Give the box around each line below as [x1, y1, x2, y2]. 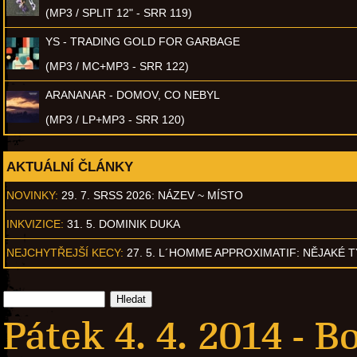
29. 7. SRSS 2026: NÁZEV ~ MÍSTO [61, 188, 243, 202]
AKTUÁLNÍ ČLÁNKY [6, 159, 133, 174]
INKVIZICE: [6, 217, 64, 230]
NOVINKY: [6, 188, 58, 202]
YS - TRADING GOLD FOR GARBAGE [45, 34, 240, 48]
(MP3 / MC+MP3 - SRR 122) [45, 59, 189, 73]
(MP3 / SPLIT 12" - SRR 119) [45, 6, 192, 19]
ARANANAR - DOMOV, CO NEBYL [45, 88, 220, 101]
